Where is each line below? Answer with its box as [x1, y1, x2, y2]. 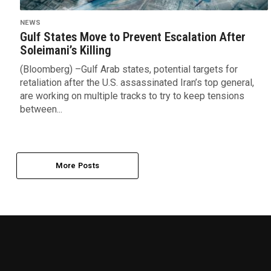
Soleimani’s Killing [19, 42, 111, 57]
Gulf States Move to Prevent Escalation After [19, 29, 246, 44]
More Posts [55, 160, 100, 170]
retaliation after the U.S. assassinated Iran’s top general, [19, 76, 254, 88]
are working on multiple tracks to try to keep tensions [19, 90, 244, 102]
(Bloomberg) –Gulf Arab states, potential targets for [19, 63, 238, 75]
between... [19, 103, 62, 115]
